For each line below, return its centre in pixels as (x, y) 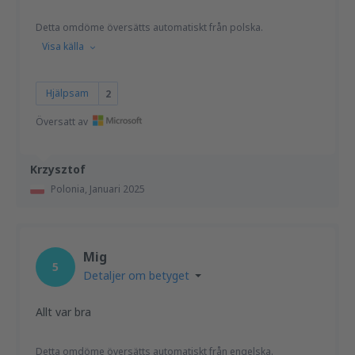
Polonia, (70, 189)
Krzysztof (58, 169)
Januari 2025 (117, 189)
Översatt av (62, 122)
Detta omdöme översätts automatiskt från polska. (149, 27)
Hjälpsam (67, 93)
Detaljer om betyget (136, 275)
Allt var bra (63, 312)
